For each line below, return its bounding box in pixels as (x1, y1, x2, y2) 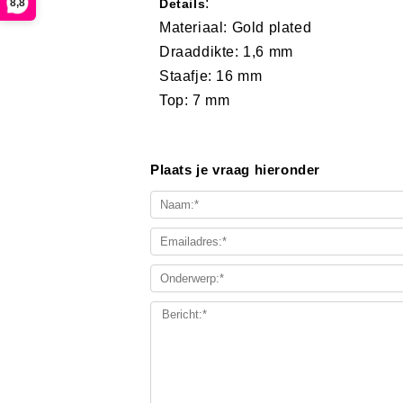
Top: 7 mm (159, 92, 230, 108)
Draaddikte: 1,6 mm (159, 43, 293, 59)
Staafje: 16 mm (159, 67, 263, 84)
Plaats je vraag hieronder (150, 162, 320, 178)
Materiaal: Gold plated (159, 19, 312, 35)
